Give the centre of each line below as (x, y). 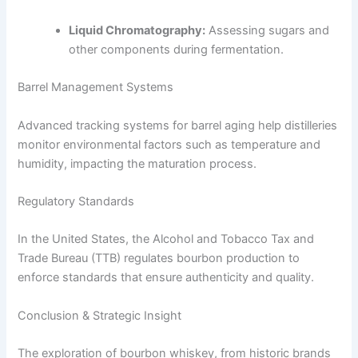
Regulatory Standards (76, 201)
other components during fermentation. (177, 49)
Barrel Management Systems (96, 88)
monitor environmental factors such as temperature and (169, 144)
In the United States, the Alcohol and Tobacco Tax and (166, 239)
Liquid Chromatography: (137, 30)
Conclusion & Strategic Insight (100, 315)
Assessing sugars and (268, 30)
